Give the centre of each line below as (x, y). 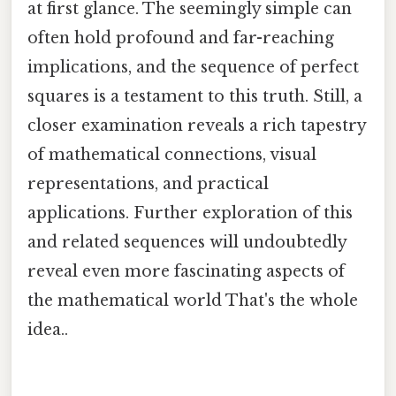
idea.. (48, 330)
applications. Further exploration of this (190, 213)
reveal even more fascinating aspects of (186, 272)
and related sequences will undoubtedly (187, 243)
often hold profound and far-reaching (181, 38)
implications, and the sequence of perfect (193, 68)
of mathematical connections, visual (172, 155)
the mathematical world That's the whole (193, 301)
